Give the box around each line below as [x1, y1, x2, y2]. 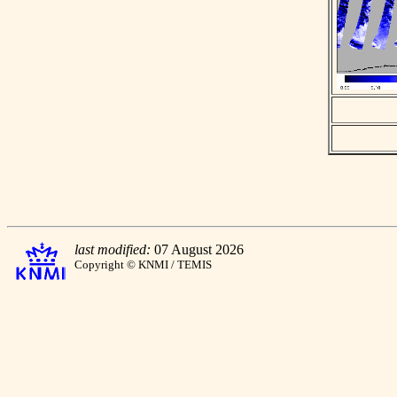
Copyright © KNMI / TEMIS [74, 258, 212, 271]
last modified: [74, 242, 151, 257]
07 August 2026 [151, 242, 244, 257]
